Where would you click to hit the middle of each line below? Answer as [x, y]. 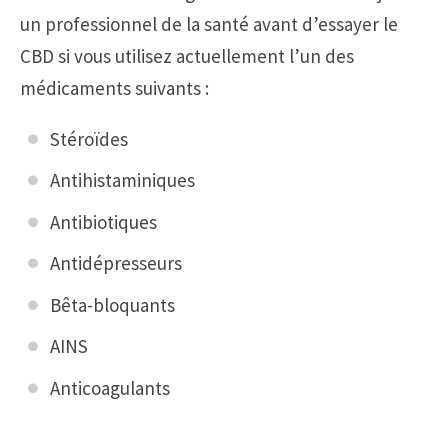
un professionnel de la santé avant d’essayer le [209, 23]
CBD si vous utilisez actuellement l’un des [187, 55]
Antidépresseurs [116, 263]
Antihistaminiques [122, 180]
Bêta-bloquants [112, 304]
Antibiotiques [103, 221]
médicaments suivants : [114, 87]
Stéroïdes [89, 138]
